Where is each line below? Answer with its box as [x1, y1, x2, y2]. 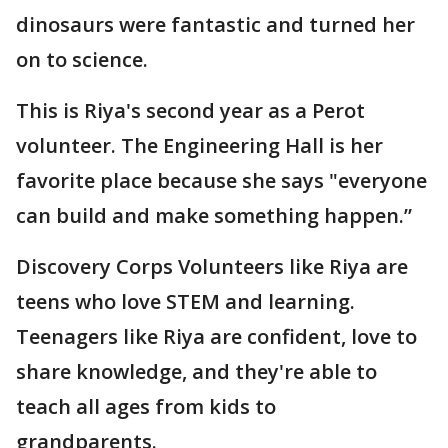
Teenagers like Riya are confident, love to [16, 323, 417, 350]
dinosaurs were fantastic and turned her [16, 11, 415, 38]
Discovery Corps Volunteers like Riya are [16, 253, 408, 280]
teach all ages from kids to [16, 393, 276, 420]
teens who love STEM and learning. [16, 288, 355, 315]
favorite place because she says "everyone [16, 167, 427, 194]
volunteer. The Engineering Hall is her [16, 132, 383, 159]
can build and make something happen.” [16, 202, 412, 229]
